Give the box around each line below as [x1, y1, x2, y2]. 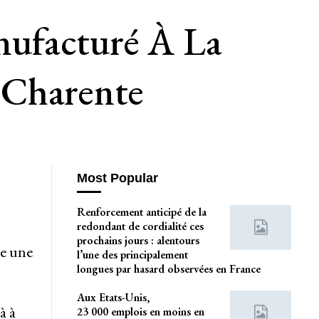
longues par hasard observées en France [76, 261, 261, 276]
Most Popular [76, 171, 158, 186]
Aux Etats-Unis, [76, 289, 150, 305]
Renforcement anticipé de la [76, 204, 206, 219]
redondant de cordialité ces [76, 218, 204, 234]
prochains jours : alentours [76, 232, 199, 248]
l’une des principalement [76, 246, 188, 262]
